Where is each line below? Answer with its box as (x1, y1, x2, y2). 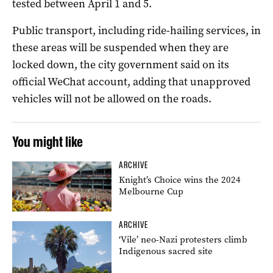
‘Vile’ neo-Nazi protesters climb (119, 233, 248, 246)
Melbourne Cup (119, 185, 184, 197)
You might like (12, 132, 83, 151)
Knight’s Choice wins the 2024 (119, 173, 241, 186)
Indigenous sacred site (119, 244, 213, 257)
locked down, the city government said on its (12, 57, 229, 72)
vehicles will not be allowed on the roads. (12, 91, 211, 106)
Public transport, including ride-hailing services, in (12, 23, 261, 38)
